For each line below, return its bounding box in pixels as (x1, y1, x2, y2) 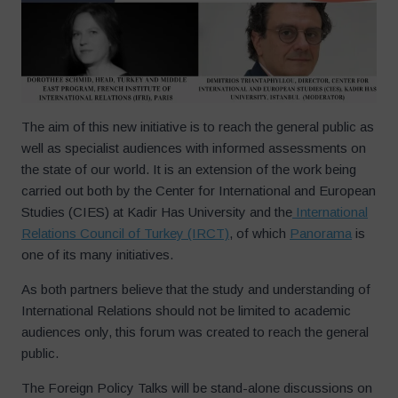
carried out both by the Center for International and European (21, 183, 376, 199)
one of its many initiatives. (21, 247, 173, 263)
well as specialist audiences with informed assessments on (21, 140, 366, 156)
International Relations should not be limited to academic (21, 303, 351, 319)
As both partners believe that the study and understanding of (21, 282, 370, 298)
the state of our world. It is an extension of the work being (21, 162, 356, 178)
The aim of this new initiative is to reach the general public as (21, 119, 374, 135)
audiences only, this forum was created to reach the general (21, 324, 369, 340)
